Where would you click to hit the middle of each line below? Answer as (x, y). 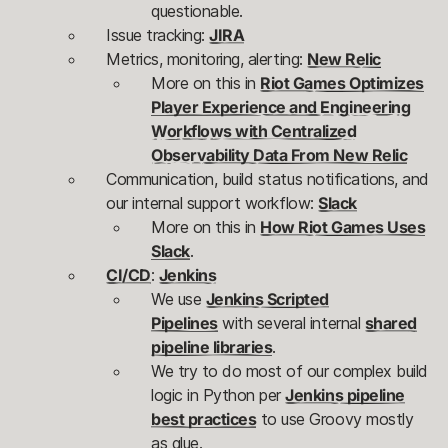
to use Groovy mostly (335, 419)
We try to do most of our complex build (289, 371)
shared (390, 323)
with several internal (291, 323)
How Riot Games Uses (343, 227)
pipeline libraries (212, 347)
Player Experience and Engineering (281, 107)
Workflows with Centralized (254, 131)
